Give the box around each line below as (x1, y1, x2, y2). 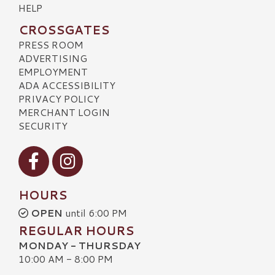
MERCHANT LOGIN (18, 104, 110, 119)
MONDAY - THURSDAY (18, 238, 141, 252)
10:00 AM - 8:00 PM (18, 251, 113, 266)
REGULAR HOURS (18, 222, 134, 239)
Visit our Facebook (18, 144, 102, 159)
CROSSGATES (18, 21, 109, 38)
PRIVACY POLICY (18, 91, 99, 106)
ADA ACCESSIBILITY (18, 77, 115, 92)
